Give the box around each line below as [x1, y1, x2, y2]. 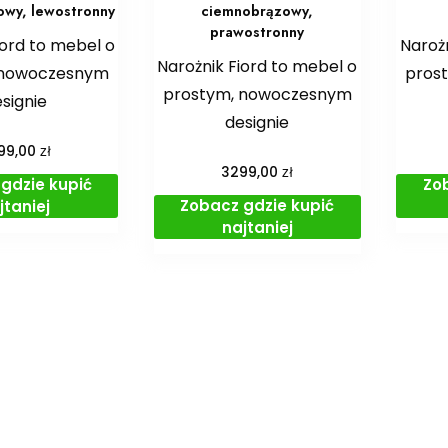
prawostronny [210, 21, 305, 42]
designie [225, 110, 290, 134]
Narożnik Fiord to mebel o [157, 54, 358, 78]
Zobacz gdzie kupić [180, 194, 335, 216]
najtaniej [221, 216, 293, 238]
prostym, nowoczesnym [162, 82, 352, 106]
